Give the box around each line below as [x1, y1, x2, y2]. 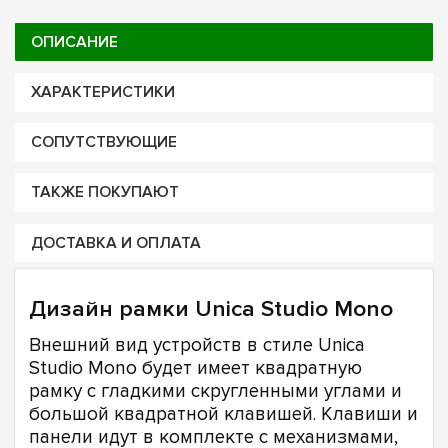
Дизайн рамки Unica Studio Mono [29, 294, 393, 323]
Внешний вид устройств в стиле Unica [29, 334, 365, 358]
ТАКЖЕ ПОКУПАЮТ [30, 183, 179, 203]
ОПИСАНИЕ [30, 32, 118, 52]
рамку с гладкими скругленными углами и [29, 380, 402, 404]
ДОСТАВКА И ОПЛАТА [30, 233, 201, 253]
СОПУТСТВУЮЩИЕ [30, 133, 177, 153]
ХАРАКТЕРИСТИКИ [30, 82, 175, 102]
